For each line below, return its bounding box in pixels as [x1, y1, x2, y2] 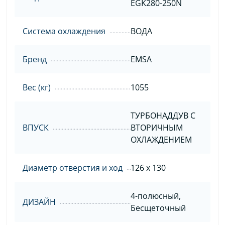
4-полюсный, [130, 190, 181, 201]
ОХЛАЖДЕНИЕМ [130, 134, 192, 145]
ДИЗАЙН [23, 196, 56, 207]
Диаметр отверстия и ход [23, 162, 123, 173]
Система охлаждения [23, 25, 105, 37]
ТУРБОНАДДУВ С [130, 109, 195, 121]
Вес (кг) [23, 81, 51, 93]
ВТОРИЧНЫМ [130, 122, 183, 133]
